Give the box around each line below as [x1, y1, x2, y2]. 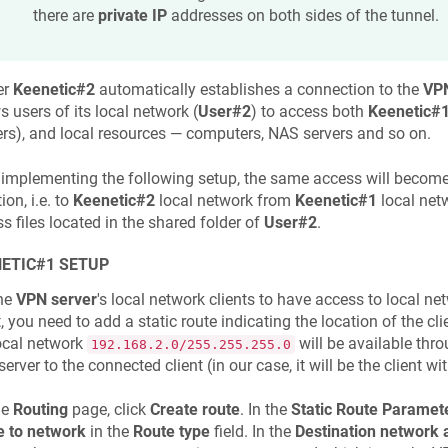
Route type [132, 422, 210, 442]
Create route [149, 400, 240, 420]
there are [32, 5, 98, 25]
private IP [97, 5, 167, 25]
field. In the [209, 422, 295, 442]
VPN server [15, 289, 97, 309]
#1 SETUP [35, 254, 109, 274]
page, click [67, 400, 150, 420]
